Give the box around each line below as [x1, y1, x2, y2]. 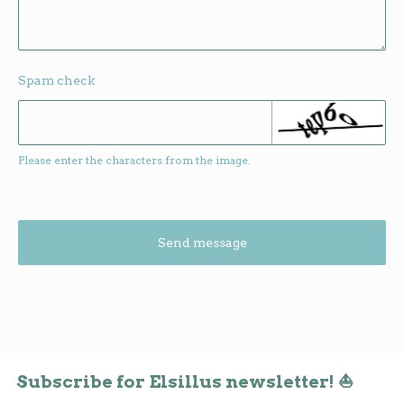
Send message [157, 234, 247, 250]
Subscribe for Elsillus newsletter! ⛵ [16, 370, 353, 392]
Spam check [18, 72, 95, 87]
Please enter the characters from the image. [18, 152, 251, 167]
